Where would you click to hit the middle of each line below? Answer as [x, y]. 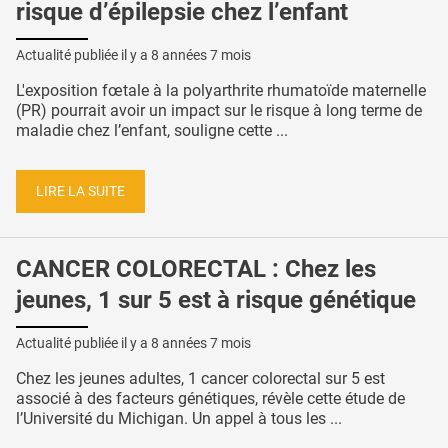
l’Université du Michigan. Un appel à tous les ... [179, 419]
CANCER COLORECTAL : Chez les [196, 269]
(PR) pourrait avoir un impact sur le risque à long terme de [219, 110]
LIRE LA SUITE [80, 191]
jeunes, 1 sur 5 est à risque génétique [216, 300]
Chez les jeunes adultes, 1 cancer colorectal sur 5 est [200, 379]
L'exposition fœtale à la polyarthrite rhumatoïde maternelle [221, 90]
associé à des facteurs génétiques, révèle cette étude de [210, 399]
